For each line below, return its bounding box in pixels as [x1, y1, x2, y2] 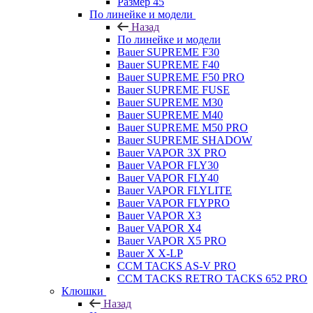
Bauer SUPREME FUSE [117, 83, 230, 96]
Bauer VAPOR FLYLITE [117, 184, 232, 196]
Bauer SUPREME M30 [117, 96, 223, 108]
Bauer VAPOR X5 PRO [117, 234, 226, 247]
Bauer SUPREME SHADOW [117, 133, 252, 146]
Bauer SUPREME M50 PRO [117, 121, 248, 133]
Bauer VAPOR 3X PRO [117, 146, 226, 159]
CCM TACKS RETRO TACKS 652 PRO [117, 272, 307, 284]
